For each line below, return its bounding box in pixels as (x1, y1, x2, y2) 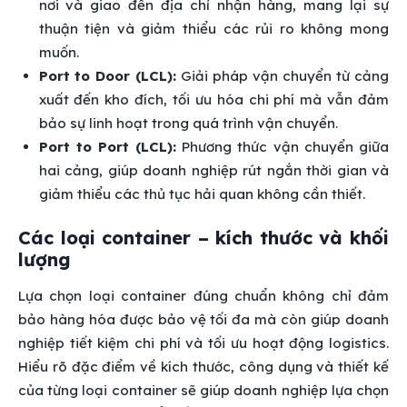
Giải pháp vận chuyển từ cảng (176, 67, 390, 85)
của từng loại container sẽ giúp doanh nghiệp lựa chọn (18, 381, 389, 399)
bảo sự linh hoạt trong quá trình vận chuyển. (38, 114, 338, 133)
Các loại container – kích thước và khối (18, 225, 389, 249)
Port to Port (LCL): (38, 138, 177, 156)
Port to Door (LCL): (38, 67, 177, 85)
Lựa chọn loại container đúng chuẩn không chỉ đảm (18, 286, 389, 304)
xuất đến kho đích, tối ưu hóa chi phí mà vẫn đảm (38, 91, 389, 109)
